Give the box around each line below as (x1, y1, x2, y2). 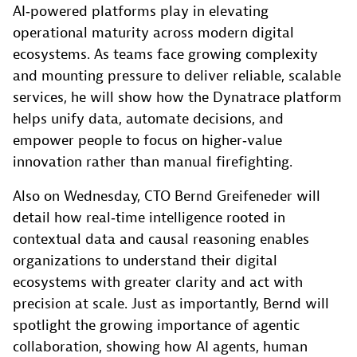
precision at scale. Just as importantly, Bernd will (13, 295, 329, 314)
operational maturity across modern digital (13, 24, 294, 43)
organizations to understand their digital (13, 252, 277, 271)
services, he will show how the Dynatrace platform (13, 88, 342, 108)
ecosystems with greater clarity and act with (13, 273, 303, 292)
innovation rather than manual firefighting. (13, 153, 292, 172)
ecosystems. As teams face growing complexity (13, 45, 318, 65)
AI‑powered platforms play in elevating (13, 2, 269, 22)
